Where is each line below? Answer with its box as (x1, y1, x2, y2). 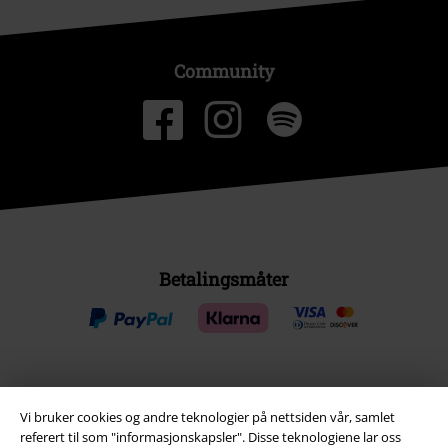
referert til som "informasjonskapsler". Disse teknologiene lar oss (20, 427, 401, 446)
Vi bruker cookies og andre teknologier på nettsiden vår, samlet (20, 407, 395, 426)
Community (174, 59, 274, 84)
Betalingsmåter (159, 267, 289, 292)
